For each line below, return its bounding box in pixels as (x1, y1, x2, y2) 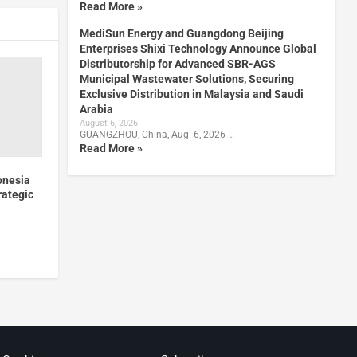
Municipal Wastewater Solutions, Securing (79, 72, 294, 85)
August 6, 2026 (79, 117, 138, 128)
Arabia (79, 102, 113, 116)
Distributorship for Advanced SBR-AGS (79, 57, 276, 70)
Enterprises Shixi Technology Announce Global (79, 41, 316, 55)
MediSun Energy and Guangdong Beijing (79, 26, 284, 40)
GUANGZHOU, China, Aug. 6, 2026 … (79, 128, 234, 140)
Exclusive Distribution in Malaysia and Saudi (79, 87, 304, 100)
